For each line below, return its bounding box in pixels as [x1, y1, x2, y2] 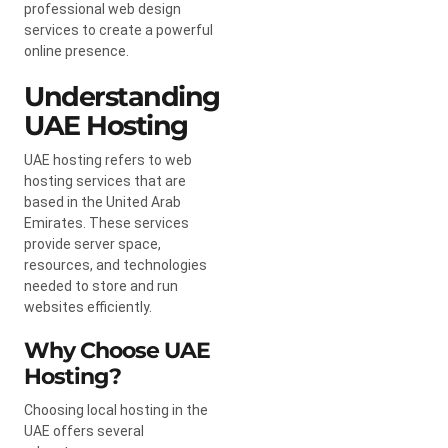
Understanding [24, 79, 220, 113]
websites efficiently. [24, 298, 152, 315]
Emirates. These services [24, 214, 189, 231]
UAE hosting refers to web [24, 151, 192, 168]
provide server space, [24, 235, 161, 252]
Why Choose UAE [24, 336, 210, 364]
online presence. [24, 42, 129, 59]
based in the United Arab [24, 193, 181, 210]
